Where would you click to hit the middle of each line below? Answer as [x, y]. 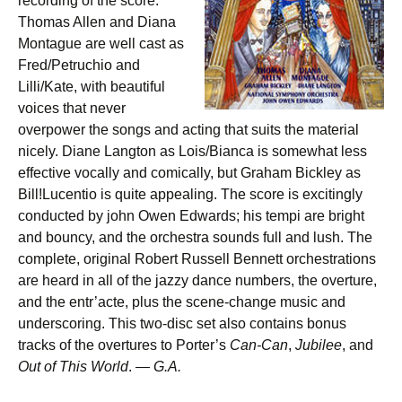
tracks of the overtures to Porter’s [122, 345]
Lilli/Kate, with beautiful [92, 87]
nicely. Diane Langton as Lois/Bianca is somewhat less [192, 151]
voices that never [72, 108]
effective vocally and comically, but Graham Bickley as [189, 173]
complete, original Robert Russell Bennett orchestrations [197, 259]
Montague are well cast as [101, 44]
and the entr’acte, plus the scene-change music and [182, 302]
